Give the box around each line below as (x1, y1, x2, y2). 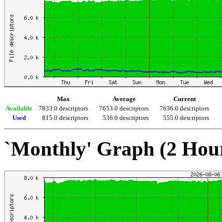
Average (112, 95, 136, 103)
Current (173, 95, 196, 103)
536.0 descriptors (103, 114, 149, 121)
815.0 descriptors (42, 114, 88, 121)
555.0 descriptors (163, 114, 209, 121)
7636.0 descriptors (160, 105, 209, 112)
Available (5, 105, 32, 112)
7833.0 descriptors (39, 105, 88, 112)
